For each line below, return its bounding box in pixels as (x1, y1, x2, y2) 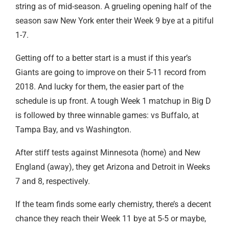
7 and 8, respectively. (15, 176, 92, 186)
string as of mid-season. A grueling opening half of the (15, 1, 211, 11)
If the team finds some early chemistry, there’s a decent (15, 199, 211, 209)
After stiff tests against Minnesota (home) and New (15, 147, 200, 157)
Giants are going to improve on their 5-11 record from (15, 67, 206, 77)
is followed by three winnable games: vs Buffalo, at (15, 110, 199, 120)
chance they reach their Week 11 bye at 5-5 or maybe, (15, 213, 206, 223)
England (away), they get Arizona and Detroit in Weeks (15, 162, 210, 172)
